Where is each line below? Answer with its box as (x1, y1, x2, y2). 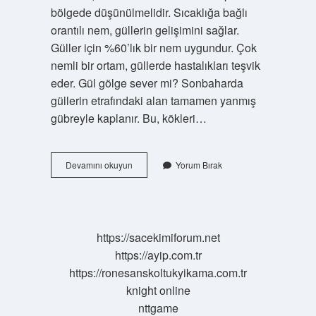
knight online (126, 282, 190, 298)
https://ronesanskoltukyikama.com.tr (69, 265, 247, 281)
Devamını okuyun (65, 159, 133, 171)
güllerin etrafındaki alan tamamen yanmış (50, 92, 256, 109)
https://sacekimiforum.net (96, 229, 220, 245)
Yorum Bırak (175, 159, 222, 171)
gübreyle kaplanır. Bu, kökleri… (50, 110, 207, 126)
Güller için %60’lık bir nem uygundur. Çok (50, 39, 257, 56)
